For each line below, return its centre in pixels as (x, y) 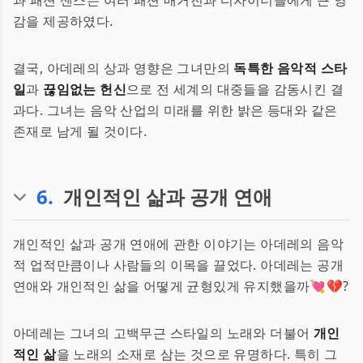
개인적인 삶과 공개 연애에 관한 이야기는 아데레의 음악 (178, 244)
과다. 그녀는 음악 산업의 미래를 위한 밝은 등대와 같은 (175, 110)
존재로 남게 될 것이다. (80, 131)
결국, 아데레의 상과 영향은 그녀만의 (124, 68)
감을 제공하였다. (63, 21)
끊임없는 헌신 (85, 89)
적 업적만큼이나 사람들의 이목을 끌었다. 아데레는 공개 (178, 265)
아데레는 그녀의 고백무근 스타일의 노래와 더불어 (163, 333)
